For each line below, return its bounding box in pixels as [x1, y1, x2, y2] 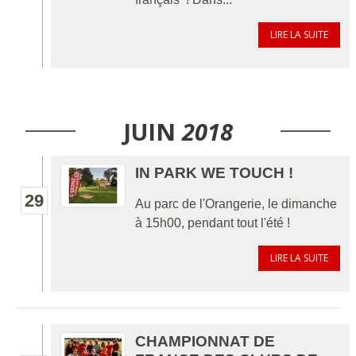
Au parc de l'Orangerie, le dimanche [135, 196, 337, 211]
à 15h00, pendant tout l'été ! [135, 215, 290, 230]
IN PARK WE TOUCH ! [135, 164, 293, 181]
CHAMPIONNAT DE [135, 332, 275, 350]
